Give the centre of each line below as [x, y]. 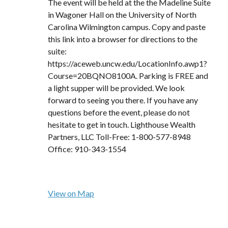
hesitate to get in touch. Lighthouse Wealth [122, 124]
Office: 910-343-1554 [87, 149]
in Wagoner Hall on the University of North [122, 15]
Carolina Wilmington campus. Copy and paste [127, 27]
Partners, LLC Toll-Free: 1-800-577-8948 [120, 137]
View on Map [71, 193]
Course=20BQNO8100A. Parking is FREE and [128, 76]
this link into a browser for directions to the [123, 39]
